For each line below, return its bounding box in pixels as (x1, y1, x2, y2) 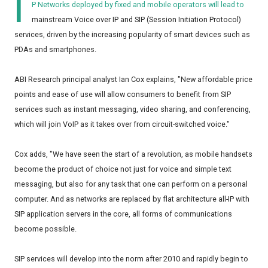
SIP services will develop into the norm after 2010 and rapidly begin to (14, 254, 248, 264)
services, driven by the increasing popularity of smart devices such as (14, 30, 250, 39)
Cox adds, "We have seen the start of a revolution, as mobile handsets (14, 150, 252, 159)
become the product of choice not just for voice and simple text (14, 165, 232, 174)
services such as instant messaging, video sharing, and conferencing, (14, 105, 251, 114)
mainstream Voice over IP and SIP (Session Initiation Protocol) (32, 15, 241, 25)
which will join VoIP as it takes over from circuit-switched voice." (14, 120, 230, 129)
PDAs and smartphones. (14, 45, 96, 54)
